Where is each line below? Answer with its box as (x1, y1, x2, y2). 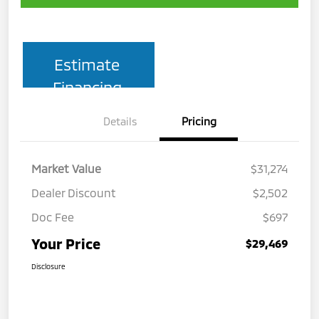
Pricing (181, 114, 216, 127)
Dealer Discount (31, 185, 116, 199)
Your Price (31, 234, 100, 252)
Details (103, 114, 137, 127)
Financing (52, 77, 122, 96)
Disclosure (31, 261, 66, 271)
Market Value (31, 161, 101, 175)
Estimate (54, 54, 120, 73)
